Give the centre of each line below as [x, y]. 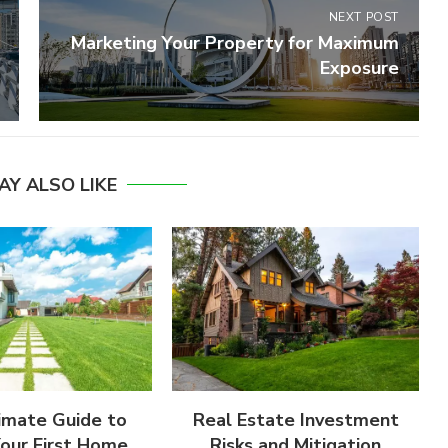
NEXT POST [363, 16]
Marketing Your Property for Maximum [234, 42]
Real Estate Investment [295, 420]
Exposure [359, 67]
